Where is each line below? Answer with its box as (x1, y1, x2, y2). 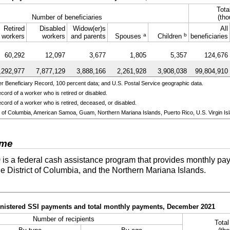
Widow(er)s (72, 24, 106, 32)
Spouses (114, 32, 143, 40)
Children (157, 32, 184, 40)
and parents (70, 32, 106, 40)
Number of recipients (33, 215, 94, 223)
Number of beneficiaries (31, 13, 102, 21)
